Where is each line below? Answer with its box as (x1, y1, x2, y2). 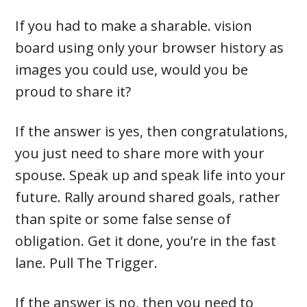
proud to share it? (15, 82, 132, 101)
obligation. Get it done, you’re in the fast (15, 232, 277, 251)
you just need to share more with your (15, 144, 265, 163)
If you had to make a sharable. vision (15, 16, 253, 36)
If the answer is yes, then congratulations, (15, 122, 288, 141)
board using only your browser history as (15, 38, 284, 58)
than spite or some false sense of (15, 210, 232, 229)
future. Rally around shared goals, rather (15, 188, 281, 207)
